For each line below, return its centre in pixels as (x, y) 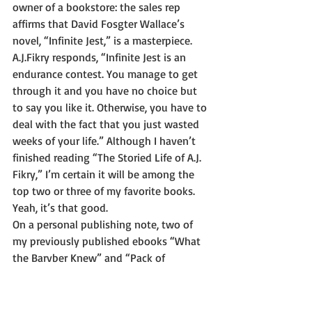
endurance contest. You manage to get (107, 74)
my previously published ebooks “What (108, 241)
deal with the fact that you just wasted (107, 124)
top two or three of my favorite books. (105, 191)
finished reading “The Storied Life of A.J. (108, 157)
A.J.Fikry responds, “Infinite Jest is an (101, 57)
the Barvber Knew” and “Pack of (90, 258)
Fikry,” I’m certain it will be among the (105, 174)
